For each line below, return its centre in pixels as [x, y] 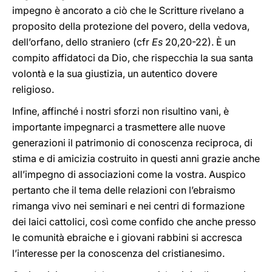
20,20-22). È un [199, 42]
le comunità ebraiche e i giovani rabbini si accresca [127, 237]
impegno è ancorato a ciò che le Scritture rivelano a [128, 10]
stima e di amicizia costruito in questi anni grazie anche [136, 158]
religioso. [33, 89]
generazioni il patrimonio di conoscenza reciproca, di [132, 143]
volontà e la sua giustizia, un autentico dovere [115, 73]
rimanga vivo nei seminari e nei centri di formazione [128, 206]
